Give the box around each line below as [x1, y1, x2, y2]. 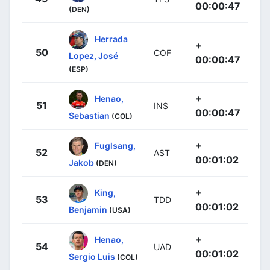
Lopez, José [69, 50, 118, 61]
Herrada [95, 33, 128, 44]
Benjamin [69, 204, 107, 215]
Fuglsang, [95, 140, 136, 151]
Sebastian [69, 110, 110, 121]
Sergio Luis [69, 251, 115, 262]
